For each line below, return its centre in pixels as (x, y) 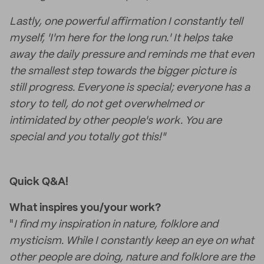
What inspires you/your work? (85, 208)
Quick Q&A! (39, 182)
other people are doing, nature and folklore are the (132, 258)
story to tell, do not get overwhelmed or (107, 104)
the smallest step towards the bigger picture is (123, 71)
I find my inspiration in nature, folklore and (116, 225)
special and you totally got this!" (88, 137)
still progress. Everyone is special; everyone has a (130, 88)
